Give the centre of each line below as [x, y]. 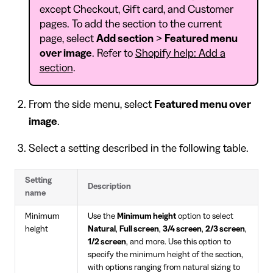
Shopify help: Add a [180, 53]
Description [109, 186]
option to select [205, 216]
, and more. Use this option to [179, 242]
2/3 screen [225, 229]
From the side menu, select [91, 104]
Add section [125, 38]
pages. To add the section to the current [130, 23]
